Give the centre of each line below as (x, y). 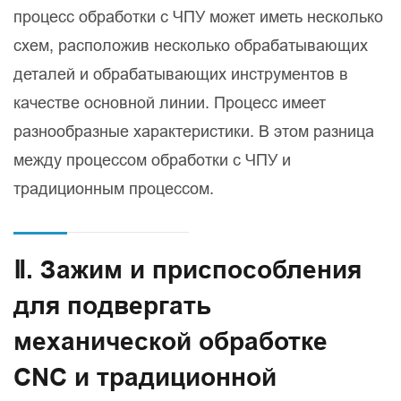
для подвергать (112, 306)
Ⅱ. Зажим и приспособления (188, 270)
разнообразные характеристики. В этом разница (194, 132)
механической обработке (171, 342)
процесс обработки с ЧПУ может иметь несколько (198, 17)
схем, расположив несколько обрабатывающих (191, 46)
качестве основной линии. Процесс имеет (170, 103)
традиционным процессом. (114, 189)
